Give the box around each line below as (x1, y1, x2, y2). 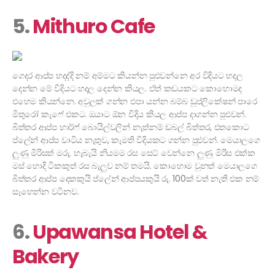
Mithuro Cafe (33, 12, 155, 41)
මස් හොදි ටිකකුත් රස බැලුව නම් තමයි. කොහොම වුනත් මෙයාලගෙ (12, 160, 257, 172)
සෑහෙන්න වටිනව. (12, 185, 79, 198)
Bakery (12, 242, 79, 271)
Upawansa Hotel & (33, 218, 207, 246)
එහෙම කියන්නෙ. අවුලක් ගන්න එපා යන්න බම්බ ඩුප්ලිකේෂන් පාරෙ (12, 95, 257, 108)
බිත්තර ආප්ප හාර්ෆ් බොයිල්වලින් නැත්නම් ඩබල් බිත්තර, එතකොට (12, 121, 249, 134)
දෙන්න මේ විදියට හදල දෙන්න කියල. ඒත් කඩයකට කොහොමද (12, 82, 242, 95)
